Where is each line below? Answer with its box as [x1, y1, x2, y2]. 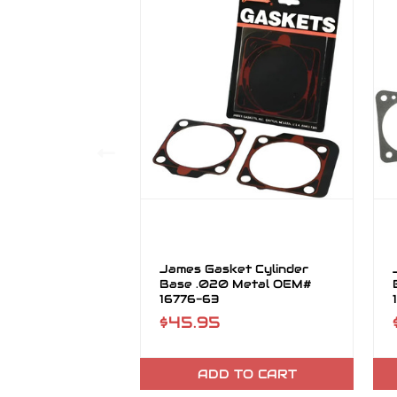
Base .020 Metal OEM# [159, 276, 311, 292]
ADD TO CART [197, 366, 297, 382]
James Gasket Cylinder [159, 261, 308, 276]
